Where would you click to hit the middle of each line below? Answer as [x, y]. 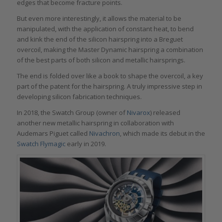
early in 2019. [85, 144]
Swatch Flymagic [41, 144]
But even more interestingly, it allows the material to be [99, 18]
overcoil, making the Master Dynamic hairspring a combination [110, 49]
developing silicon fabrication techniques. [79, 96]
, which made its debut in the [162, 134]
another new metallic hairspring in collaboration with [95, 123]
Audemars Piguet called [53, 134]
